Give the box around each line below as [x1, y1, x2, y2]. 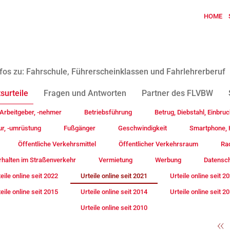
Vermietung [99, 156, 132, 164]
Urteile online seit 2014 [81, 188, 147, 196]
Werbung [155, 156, 181, 164]
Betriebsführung [84, 108, 132, 116]
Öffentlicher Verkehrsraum [118, 140, 198, 148]
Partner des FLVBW [142, 88, 213, 98]
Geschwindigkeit [118, 124, 167, 132]
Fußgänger [64, 124, 95, 132]
